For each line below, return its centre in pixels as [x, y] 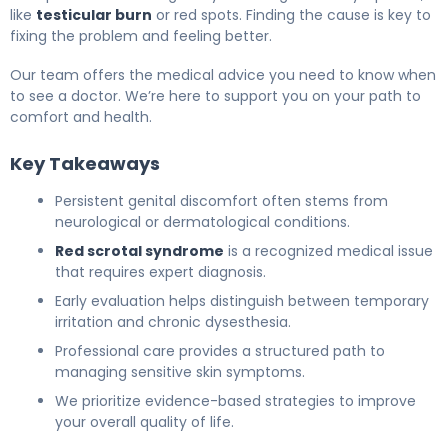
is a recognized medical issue [328, 250]
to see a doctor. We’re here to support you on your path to [215, 95]
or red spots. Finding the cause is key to [291, 14]
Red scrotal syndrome [139, 250]
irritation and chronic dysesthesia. [173, 321]
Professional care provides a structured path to [220, 350]
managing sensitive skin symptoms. [180, 371]
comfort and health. [81, 116]
